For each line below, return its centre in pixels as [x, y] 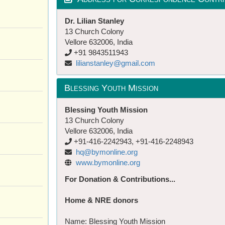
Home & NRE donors [101, 200]
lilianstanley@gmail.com [116, 63]
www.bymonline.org [108, 162]
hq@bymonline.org [107, 152]
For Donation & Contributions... [120, 179]
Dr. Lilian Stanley [94, 21]
